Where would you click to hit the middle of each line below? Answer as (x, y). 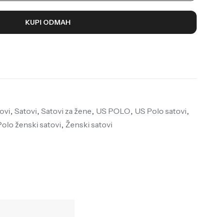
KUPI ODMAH (48, 22)
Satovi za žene (66, 111)
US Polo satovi (160, 111)
